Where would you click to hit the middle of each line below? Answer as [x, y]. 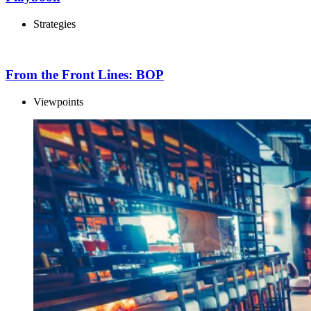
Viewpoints [58, 101]
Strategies [54, 24]
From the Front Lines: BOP [85, 74]
